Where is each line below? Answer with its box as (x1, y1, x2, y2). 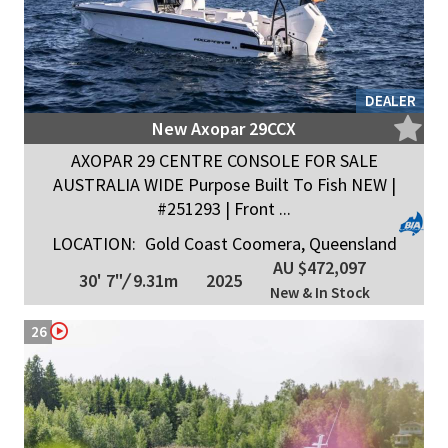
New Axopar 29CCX (152, 117, 296, 140)
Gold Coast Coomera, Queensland (140, 232, 397, 255)
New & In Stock (269, 283, 370, 302)
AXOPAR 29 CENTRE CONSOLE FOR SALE (70, 149, 378, 172)
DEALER (365, 91, 416, 110)
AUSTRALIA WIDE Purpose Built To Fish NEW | (52, 173, 396, 196)
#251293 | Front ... (157, 197, 291, 220)
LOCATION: (51, 232, 136, 255)
